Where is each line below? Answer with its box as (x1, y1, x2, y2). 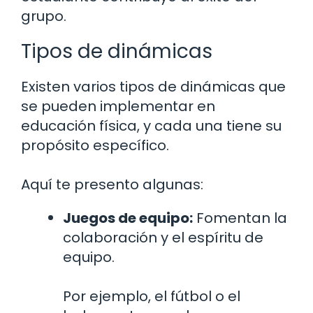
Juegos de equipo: (63, 208, 193, 228)
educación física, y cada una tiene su (21, 116, 282, 136)
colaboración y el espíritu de (63, 228, 263, 248)
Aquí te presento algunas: (21, 175, 203, 195)
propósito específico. (21, 136, 169, 156)
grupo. (21, 6, 66, 27)
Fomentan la (193, 208, 287, 228)
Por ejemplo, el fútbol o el (63, 286, 240, 307)
